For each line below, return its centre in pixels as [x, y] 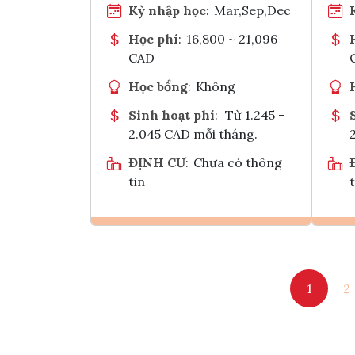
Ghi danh [221, 251]
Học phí [153, 38]
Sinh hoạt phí [172, 115]
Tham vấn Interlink [242, 290]
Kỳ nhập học [167, 10]
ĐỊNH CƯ [157, 162]
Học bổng [158, 86]
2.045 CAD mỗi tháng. [193, 134]
